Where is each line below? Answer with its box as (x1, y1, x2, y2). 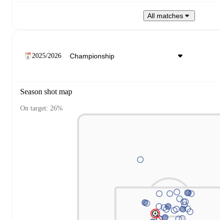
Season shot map (20, 87, 72, 96)
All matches (147, 12, 183, 20)
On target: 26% (20, 105, 63, 112)
